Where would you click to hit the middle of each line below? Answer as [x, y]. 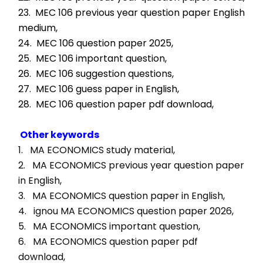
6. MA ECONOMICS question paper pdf [108, 242]
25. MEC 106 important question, [92, 58]
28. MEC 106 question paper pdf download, [116, 104]
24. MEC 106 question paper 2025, [96, 43]
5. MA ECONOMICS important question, [110, 226]
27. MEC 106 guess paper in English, [99, 89]
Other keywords [60, 135]
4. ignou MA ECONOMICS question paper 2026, [127, 211]
